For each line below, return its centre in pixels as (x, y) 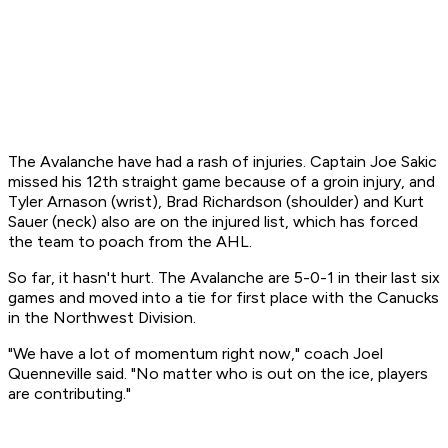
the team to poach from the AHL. (130, 242)
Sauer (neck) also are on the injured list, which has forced (213, 222)
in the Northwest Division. (102, 318)
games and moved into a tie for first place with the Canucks (223, 298)
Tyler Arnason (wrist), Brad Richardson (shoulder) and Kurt (216, 202)
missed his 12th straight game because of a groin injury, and (221, 182)
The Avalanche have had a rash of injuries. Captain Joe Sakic (222, 162)
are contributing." (69, 394)
